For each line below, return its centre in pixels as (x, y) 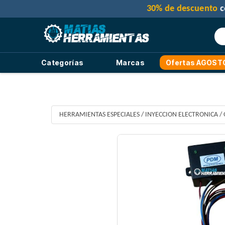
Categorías (63, 62)
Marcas (130, 62)
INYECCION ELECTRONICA (182, 115)
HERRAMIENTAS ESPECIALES (99, 115)
